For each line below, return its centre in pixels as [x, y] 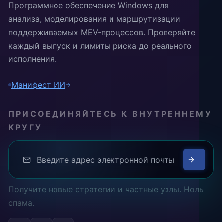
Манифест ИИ [38, 84]
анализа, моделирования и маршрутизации [94, 19]
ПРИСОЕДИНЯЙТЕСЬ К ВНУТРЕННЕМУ [110, 114]
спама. [21, 202]
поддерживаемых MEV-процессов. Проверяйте [102, 32]
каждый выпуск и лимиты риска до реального [100, 45]
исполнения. [32, 59]
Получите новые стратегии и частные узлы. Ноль [106, 189]
